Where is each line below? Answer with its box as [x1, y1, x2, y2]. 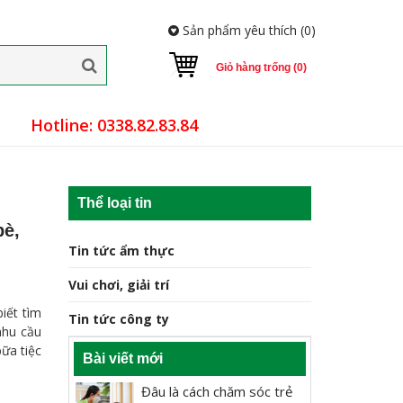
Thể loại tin [77, 195, 152, 210]
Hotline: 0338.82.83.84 [31, 114, 198, 136]
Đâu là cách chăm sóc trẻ [141, 382, 292, 400]
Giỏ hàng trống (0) [216, 61, 307, 74]
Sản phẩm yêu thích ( [179, 22, 304, 39]
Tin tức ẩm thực [68, 242, 175, 259]
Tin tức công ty [68, 310, 169, 327]
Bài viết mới [83, 351, 163, 366]
